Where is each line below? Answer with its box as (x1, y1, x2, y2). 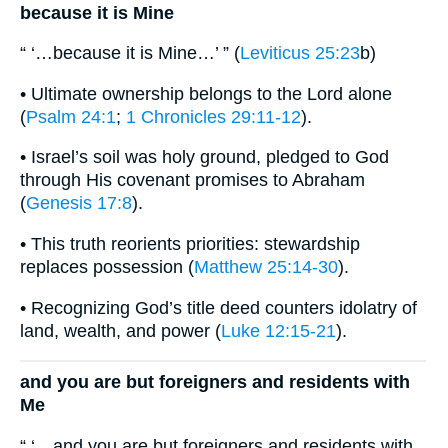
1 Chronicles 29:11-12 (126, 106, 301, 127)
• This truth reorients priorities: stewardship (20, 234, 360, 255)
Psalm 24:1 (26, 106, 116, 127)
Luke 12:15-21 (221, 320, 336, 341)
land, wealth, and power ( (20, 320, 221, 341)
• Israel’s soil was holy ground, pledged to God (20, 147, 389, 168)
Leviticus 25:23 (240, 43, 360, 64)
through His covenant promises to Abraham (20, 170, 365, 191)
